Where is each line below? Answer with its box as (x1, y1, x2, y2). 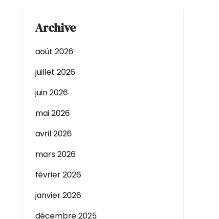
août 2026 (35, 46, 73, 57)
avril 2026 (35, 128, 72, 139)
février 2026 (35, 169, 81, 180)
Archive (35, 20, 76, 36)
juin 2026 (35, 87, 68, 98)
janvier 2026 (35, 190, 81, 201)
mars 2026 (35, 149, 76, 160)
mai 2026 (35, 108, 70, 119)
